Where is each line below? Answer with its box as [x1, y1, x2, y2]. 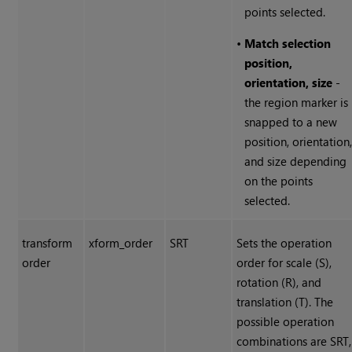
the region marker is [244, 94, 349, 111]
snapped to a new [244, 114, 338, 130]
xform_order [89, 235, 153, 251]
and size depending [244, 153, 347, 170]
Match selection [244, 35, 332, 52]
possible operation [236, 313, 335, 330]
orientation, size [244, 75, 333, 91]
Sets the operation [236, 235, 332, 251]
